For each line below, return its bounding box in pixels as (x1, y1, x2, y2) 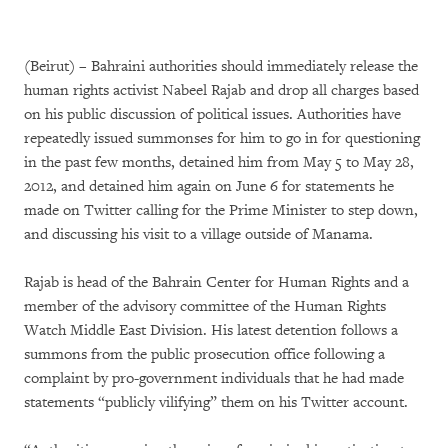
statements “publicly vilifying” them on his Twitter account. (24, 393, 408, 412)
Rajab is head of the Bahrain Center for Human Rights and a (24, 273, 409, 292)
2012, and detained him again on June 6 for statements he (24, 177, 394, 196)
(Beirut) (24, 57, 79, 76)
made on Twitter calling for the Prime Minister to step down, (24, 201, 418, 220)
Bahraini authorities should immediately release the (91, 57, 418, 76)
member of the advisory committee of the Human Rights (24, 297, 386, 316)
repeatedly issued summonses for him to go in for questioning (24, 129, 420, 148)
